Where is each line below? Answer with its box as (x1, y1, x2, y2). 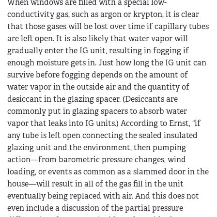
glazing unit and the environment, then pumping (7, 142, 186, 153)
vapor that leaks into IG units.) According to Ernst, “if (7, 118, 201, 128)
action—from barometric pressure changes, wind (7, 154, 186, 165)
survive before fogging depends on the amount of (7, 69, 188, 80)
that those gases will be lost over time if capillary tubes (7, 21, 209, 31)
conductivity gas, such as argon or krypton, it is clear (7, 9, 199, 19)
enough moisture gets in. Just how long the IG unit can (7, 57, 206, 68)
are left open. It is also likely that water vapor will (7, 33, 188, 44)
